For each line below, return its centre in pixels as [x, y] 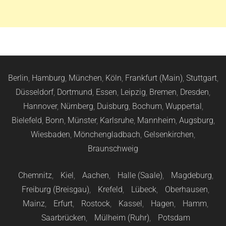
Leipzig [133, 92]
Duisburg [112, 106]
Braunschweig [113, 148]
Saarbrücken [63, 217]
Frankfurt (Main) [154, 78]
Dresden [194, 92]
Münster [82, 120]
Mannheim [156, 120]
